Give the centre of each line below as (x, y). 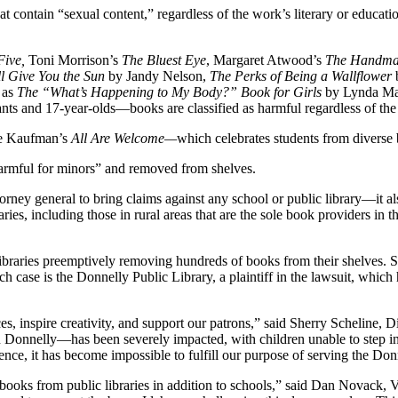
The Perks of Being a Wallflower (302, 76)
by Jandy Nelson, (159, 76)
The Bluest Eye (164, 60)
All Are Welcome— (124, 138)
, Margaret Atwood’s (266, 60)
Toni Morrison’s (75, 60)
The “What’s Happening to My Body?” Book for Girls (171, 92)
